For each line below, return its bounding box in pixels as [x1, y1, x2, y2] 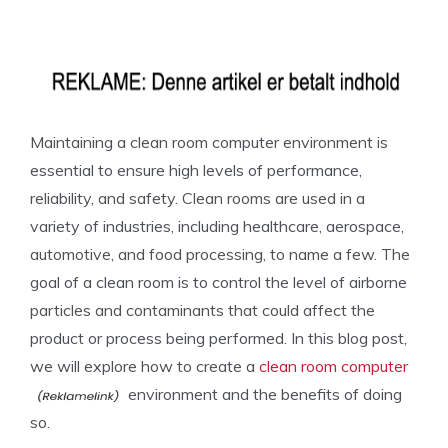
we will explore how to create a [30, 356, 259, 376]
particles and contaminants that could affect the [30, 300, 375, 320]
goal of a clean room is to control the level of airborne [30, 272, 407, 292]
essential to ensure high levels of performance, [30, 160, 362, 180]
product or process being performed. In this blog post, [30, 328, 407, 348]
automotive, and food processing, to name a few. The [30, 244, 410, 264]
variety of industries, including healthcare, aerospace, [30, 216, 404, 236]
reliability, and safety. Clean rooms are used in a [30, 188, 365, 208]
